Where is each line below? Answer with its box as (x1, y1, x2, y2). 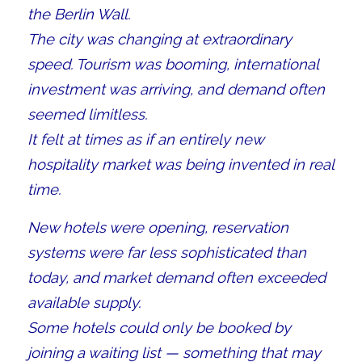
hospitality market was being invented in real (27, 156, 334, 174)
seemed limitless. (27, 106, 147, 124)
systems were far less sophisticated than (27, 243, 306, 261)
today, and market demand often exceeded (27, 268, 326, 286)
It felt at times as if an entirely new (27, 131, 263, 149)
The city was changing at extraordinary (27, 31, 292, 48)
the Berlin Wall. (27, 6, 130, 23)
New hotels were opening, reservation (27, 218, 288, 236)
